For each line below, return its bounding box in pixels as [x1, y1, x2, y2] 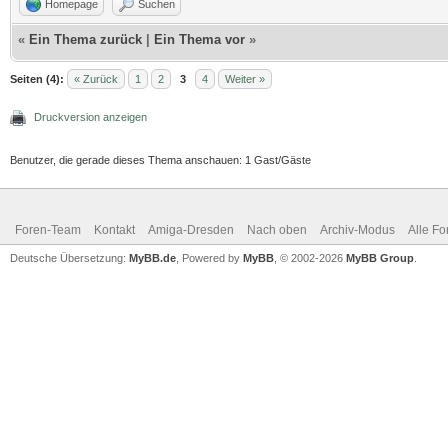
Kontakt [94, 222, 135, 237]
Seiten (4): [10, 72, 64, 85]
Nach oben [247, 222, 307, 237]
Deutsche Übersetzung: [10, 251, 129, 264]
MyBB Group [346, 251, 414, 264]
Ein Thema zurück [29, 31, 142, 47]
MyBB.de [129, 251, 176, 264]
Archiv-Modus [320, 222, 395, 237]
